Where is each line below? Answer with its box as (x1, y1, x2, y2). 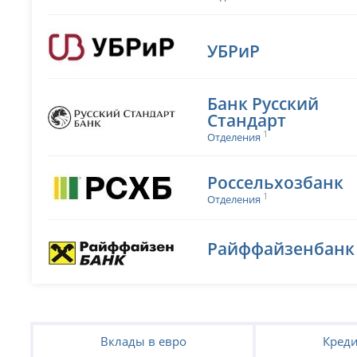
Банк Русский (207, 92, 320, 116)
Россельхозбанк (207, 171, 344, 194)
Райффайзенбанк (207, 236, 355, 260)
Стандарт (207, 108, 287, 132)
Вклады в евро (100, 333, 186, 350)
